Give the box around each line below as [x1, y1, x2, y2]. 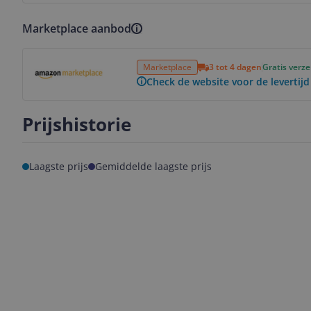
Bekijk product [22, 48, 96, 63]
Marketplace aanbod [22, 21, 131, 36]
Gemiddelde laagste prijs [95, 160, 212, 173]
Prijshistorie [22, 112, 131, 137]
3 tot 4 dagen [209, 61, 262, 73]
